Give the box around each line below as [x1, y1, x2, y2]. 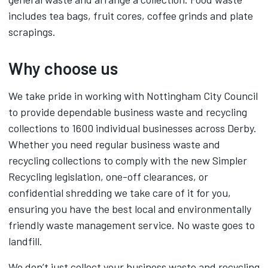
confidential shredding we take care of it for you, [8, 186, 231, 199]
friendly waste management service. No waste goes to [8, 218, 255, 232]
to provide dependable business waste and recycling [8, 105, 247, 118]
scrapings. [8, 25, 56, 38]
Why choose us [8, 58, 118, 78]
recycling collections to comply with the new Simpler [8, 154, 247, 167]
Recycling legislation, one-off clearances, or [8, 170, 208, 183]
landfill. [8, 234, 42, 248]
